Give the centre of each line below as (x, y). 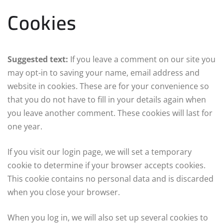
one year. (25, 126)
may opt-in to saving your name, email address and (104, 72)
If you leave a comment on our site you (143, 59)
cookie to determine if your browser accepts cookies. (107, 165)
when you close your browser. (64, 192)
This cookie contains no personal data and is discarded (111, 178)
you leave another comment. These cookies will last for (110, 113)
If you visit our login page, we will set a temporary (100, 152)
